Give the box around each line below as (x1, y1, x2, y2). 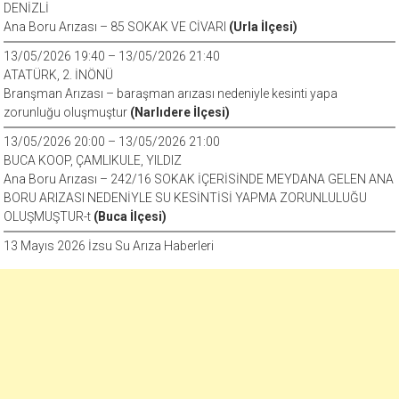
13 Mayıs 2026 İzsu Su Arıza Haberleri (4, 239, 215, 253)
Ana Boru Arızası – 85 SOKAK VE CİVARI (4, 20, 230, 34)
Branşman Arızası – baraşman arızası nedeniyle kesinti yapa (4, 86, 338, 101)
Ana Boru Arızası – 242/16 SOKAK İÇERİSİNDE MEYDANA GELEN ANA (4, 172, 395, 186)
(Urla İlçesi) (229, 20, 298, 34)
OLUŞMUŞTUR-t (4, 209, 94, 224)
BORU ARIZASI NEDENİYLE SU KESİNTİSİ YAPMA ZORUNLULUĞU (4, 191, 368, 205)
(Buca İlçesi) (94, 209, 167, 224)
